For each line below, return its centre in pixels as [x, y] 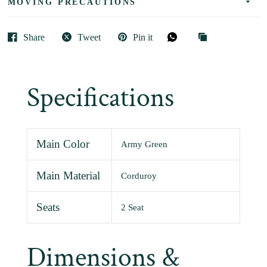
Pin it [142, 37]
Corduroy [139, 176]
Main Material [68, 176]
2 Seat [132, 208]
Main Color [63, 144]
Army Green [144, 145]
